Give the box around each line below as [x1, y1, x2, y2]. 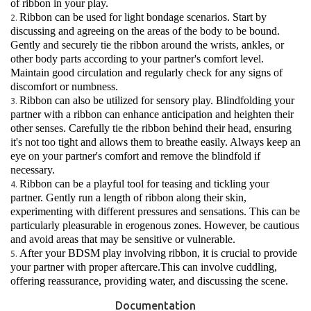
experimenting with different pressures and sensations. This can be [10, 205, 300, 217]
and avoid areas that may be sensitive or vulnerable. [10, 233, 235, 245]
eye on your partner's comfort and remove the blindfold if [10, 150, 260, 162]
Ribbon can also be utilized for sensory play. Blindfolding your [19, 94, 294, 106]
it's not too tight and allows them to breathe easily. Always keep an [10, 136, 301, 148]
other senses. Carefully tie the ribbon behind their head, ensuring [10, 122, 292, 134]
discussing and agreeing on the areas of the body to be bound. [10, 25, 280, 37]
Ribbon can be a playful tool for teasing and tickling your [19, 178, 269, 190]
